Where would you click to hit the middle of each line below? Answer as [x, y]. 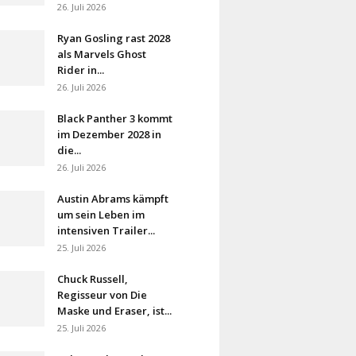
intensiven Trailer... [106, 230]
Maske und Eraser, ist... [115, 310]
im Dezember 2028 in [110, 134]
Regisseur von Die [103, 294]
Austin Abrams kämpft [113, 198]
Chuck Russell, [93, 279]
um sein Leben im [101, 214]
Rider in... [81, 70]
